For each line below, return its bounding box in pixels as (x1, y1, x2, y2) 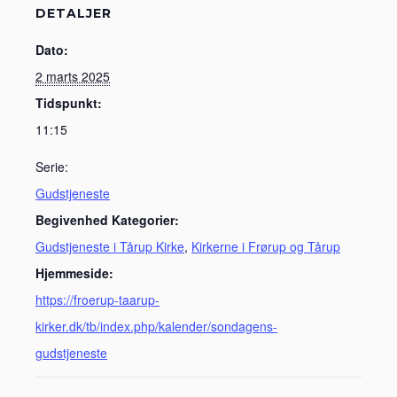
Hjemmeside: (35, 264, 113, 282)
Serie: (35, 158, 68, 175)
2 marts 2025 (35, 67, 110, 85)
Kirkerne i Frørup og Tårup (191, 237, 340, 255)
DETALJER (35, 5, 112, 21)
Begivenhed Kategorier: (35, 211, 179, 229)
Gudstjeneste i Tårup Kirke (35, 237, 184, 255)
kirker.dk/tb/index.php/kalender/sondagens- (35, 317, 277, 335)
